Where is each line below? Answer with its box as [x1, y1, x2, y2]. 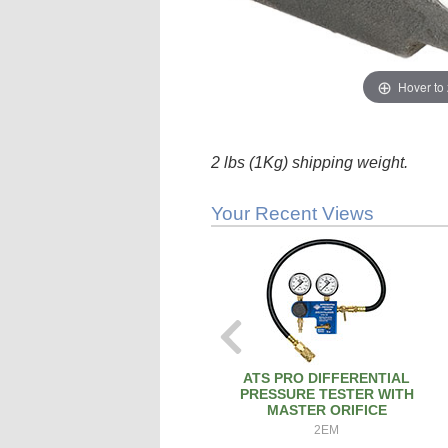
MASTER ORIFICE [266, 402, 387, 418]
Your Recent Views [211, 203, 375, 224]
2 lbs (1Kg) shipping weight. [211, 154, 409, 171]
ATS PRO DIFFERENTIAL [243, 370, 411, 386]
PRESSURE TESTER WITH [239, 386, 414, 402]
